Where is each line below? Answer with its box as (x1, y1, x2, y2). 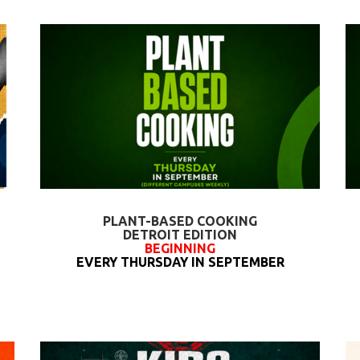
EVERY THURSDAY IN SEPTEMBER (76, 255, 284, 269)
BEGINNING (145, 241, 215, 256)
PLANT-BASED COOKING (103, 214, 257, 228)
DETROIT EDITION (123, 227, 237, 242)
